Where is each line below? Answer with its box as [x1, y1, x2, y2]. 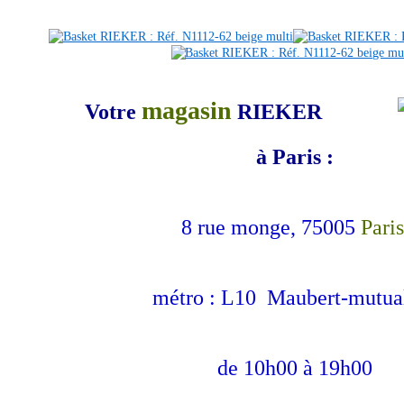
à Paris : [256, 145, 335, 169]
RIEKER [237, 100, 322, 124]
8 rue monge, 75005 [181, 216, 355, 239]
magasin [142, 96, 232, 124]
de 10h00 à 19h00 [217, 356, 373, 380]
